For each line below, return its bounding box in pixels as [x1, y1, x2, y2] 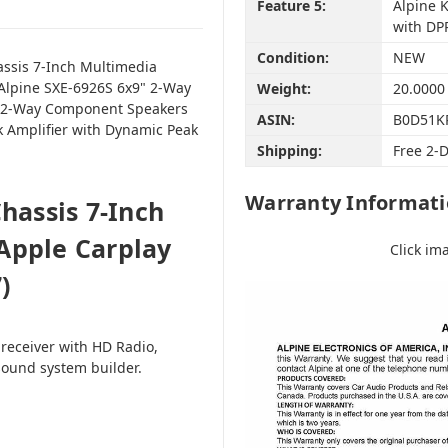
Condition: [256, 48, 329, 68]
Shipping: [256, 141, 322, 161]
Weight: [256, 79, 311, 99]
